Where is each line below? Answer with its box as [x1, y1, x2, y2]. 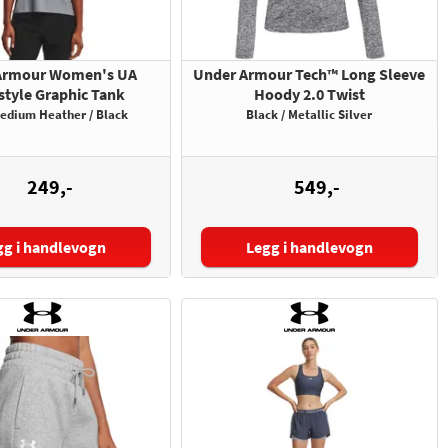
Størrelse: [224, 239, 291, 260]
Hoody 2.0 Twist [253, 84, 365, 105]
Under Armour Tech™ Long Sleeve [193, 64, 426, 85]
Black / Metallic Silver [246, 106, 373, 124]
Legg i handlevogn [246, 237, 374, 258]
